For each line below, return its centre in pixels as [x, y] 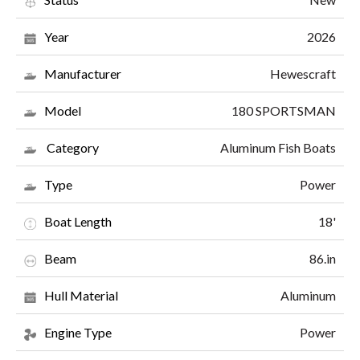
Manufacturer [83, 74]
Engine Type [78, 333]
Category [72, 148]
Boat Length [78, 222]
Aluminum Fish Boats [278, 147]
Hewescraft [303, 73]
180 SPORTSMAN [284, 110]
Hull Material [81, 296]
